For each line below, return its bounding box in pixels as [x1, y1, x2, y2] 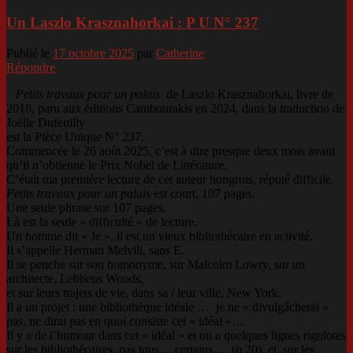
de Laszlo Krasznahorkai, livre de [163, 87, 333, 101]
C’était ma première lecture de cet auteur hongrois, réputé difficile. [6, 172, 334, 186]
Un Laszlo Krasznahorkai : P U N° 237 [6, 13, 258, 31]
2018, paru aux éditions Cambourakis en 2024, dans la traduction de [6, 101, 344, 115]
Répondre [6, 60, 55, 74]
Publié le [6, 46, 53, 60]
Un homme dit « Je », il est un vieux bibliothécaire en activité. [6, 229, 313, 243]
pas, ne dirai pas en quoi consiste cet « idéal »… [6, 314, 244, 328]
